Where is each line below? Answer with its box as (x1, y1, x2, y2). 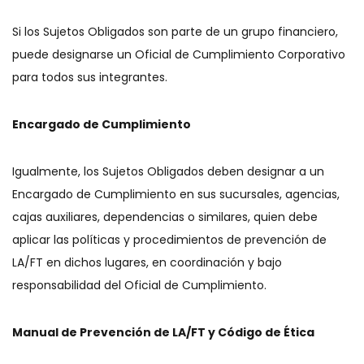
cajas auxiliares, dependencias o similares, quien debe (12, 209, 318, 225)
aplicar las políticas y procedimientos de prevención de (12, 232, 327, 248)
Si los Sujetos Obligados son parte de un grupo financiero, (12, 24, 338, 40)
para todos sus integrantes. (12, 69, 171, 85)
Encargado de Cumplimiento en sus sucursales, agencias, (12, 186, 340, 202)
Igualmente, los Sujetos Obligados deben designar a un (12, 163, 324, 180)
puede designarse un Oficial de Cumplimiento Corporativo (12, 46, 345, 63)
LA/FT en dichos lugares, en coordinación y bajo (12, 254, 282, 271)
